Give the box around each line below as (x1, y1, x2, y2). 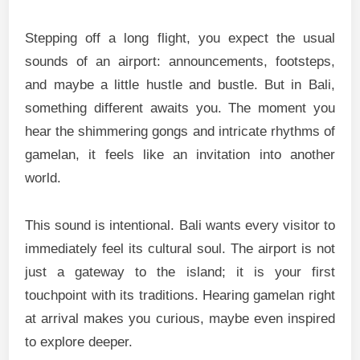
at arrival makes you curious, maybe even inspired (25, 310, 335, 326)
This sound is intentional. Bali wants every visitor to (25, 217, 335, 233)
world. (25, 170, 62, 186)
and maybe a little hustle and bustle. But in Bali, (25, 76, 335, 92)
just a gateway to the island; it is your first (25, 264, 335, 280)
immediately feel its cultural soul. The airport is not (25, 240, 335, 256)
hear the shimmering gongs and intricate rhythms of (25, 123, 335, 139)
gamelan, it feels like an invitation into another (25, 146, 335, 162)
